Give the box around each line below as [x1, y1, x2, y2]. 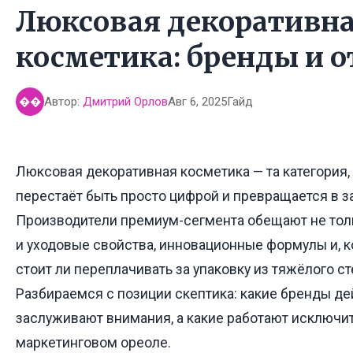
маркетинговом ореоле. [16, 335, 171, 351]
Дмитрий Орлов [83, 94, 168, 109]
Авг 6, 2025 [168, 94, 227, 109]
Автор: [44, 94, 83, 109]
